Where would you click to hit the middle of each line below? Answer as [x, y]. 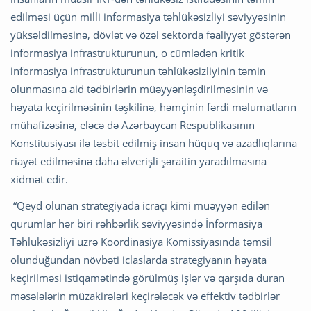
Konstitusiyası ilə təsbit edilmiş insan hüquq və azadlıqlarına [154, 143]
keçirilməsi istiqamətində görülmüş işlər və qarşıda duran [148, 277]
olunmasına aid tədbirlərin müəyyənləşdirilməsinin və [139, 89]
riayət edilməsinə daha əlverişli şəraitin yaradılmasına [138, 161]
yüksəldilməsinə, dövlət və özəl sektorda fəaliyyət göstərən [151, 34]
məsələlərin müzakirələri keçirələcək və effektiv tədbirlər [145, 295]
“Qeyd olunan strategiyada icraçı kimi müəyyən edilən [140, 205]
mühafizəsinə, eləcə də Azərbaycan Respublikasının [133, 125]
